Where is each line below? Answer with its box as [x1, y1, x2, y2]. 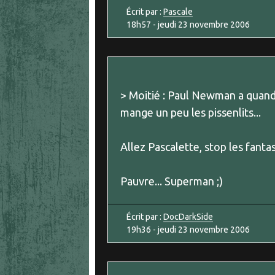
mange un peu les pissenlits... [120, 106, 261, 119]
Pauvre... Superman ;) [120, 175, 223, 188]
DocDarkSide [163, 212, 213, 222]
